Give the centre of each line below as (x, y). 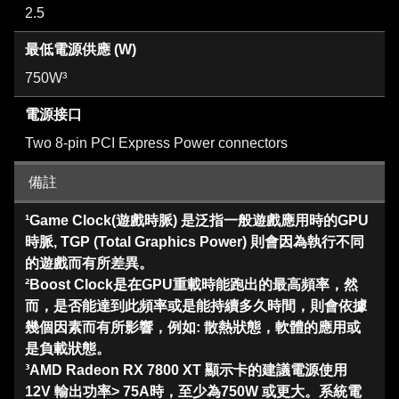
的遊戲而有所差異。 (89, 264)
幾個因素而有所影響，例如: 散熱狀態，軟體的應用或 (193, 328)
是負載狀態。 (68, 349)
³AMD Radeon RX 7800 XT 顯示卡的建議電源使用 (186, 370)
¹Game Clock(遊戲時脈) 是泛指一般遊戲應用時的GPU (197, 221)
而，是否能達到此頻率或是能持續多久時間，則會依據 (196, 306)
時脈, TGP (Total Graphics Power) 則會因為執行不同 (195, 242)
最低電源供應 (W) (81, 50)
